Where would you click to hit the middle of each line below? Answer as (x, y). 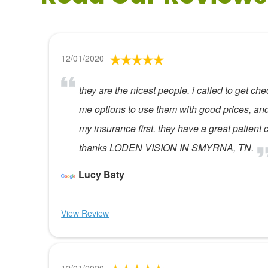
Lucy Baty (102, 175)
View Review (85, 213)
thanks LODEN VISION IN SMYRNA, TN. (167, 148)
